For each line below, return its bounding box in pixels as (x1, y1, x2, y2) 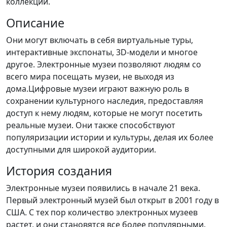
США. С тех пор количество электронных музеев (6, 207, 198, 218)
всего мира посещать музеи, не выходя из (6, 71, 174, 82)
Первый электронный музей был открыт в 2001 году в (6, 195, 219, 206)
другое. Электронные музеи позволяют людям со (6, 59, 201, 70)
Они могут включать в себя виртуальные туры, (6, 34, 193, 46)
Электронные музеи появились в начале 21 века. (6, 182, 200, 194)
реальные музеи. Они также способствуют (6, 120, 175, 131)
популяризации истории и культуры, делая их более (6, 132, 213, 143)
